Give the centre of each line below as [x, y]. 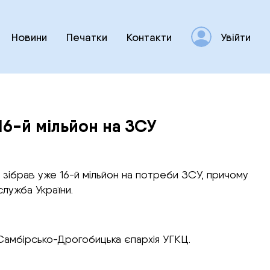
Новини [29, 37]
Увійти [236, 37]
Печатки [87, 37]
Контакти [149, 37]
